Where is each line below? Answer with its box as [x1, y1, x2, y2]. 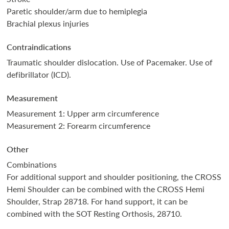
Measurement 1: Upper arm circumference [7, 107, 159, 120]
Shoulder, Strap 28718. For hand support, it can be [7, 195, 188, 208]
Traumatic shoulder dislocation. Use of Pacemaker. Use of [7, 56, 213, 68]
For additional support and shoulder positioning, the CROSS [7, 171, 222, 183]
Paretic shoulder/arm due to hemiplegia [7, 5, 148, 17]
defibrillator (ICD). [7, 68, 72, 81]
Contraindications [7, 41, 72, 53]
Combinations [7, 158, 57, 171]
